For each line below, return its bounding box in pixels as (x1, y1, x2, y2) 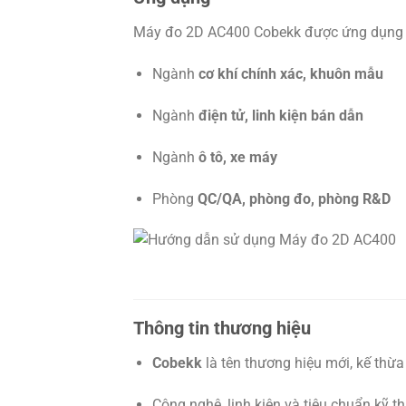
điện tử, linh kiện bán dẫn (198, 106, 363, 124)
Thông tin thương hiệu (133, 317, 311, 340)
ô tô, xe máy (198, 148, 277, 166)
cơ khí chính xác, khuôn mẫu (198, 65, 383, 83)
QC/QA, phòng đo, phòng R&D (197, 189, 391, 208)
